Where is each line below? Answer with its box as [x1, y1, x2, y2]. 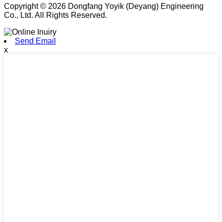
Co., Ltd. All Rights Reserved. [4, 11, 107, 20]
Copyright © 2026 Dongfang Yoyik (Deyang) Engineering [4, 2, 204, 11]
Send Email [15, 37, 56, 46]
